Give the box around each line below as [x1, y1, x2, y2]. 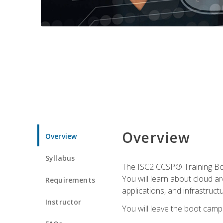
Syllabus [45, 153, 75, 163]
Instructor [45, 197, 82, 207]
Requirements [45, 175, 95, 185]
